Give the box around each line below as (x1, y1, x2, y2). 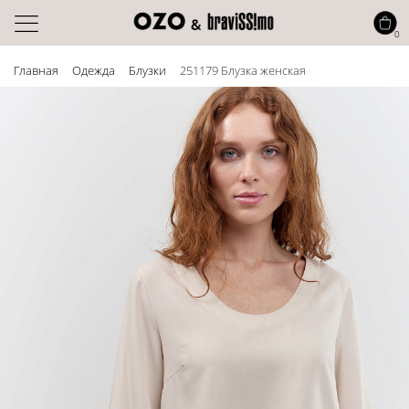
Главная (14, 62, 58, 79)
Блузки (129, 62, 166, 79)
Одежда (72, 62, 115, 79)
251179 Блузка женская (180, 62, 306, 79)
